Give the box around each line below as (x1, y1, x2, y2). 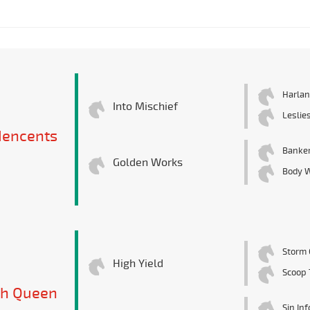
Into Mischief (112, 100, 178, 114)
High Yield (112, 257, 163, 271)
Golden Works (112, 156, 183, 170)
